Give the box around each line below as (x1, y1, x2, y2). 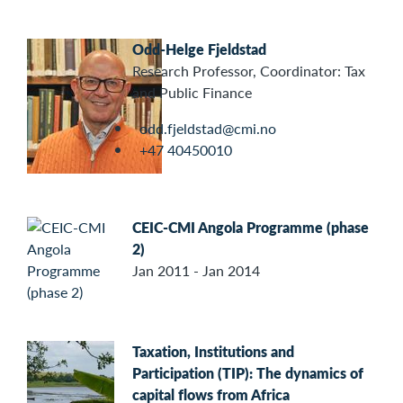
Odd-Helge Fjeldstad (132, 39, 266, 60)
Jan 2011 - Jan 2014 (132, 260, 260, 282)
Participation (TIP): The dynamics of (132, 363, 363, 384)
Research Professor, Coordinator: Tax (132, 60, 365, 82)
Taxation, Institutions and (132, 341, 294, 363)
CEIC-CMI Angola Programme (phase (132, 217, 369, 238)
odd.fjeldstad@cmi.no (139, 118, 276, 139)
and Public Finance (132, 82, 252, 103)
